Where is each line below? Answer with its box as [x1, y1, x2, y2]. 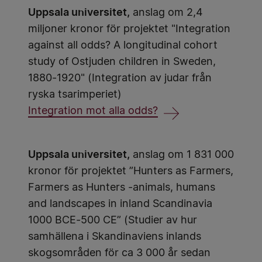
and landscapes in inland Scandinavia [28, 199, 212, 210]
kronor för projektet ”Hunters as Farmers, [28, 166, 233, 177]
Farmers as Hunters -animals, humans [28, 182, 215, 194]
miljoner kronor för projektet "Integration [28, 24, 230, 35]
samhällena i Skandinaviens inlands [28, 232, 201, 243]
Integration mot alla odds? [28, 106, 158, 117]
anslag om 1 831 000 [130, 150, 234, 161]
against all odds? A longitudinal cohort [28, 40, 218, 51]
